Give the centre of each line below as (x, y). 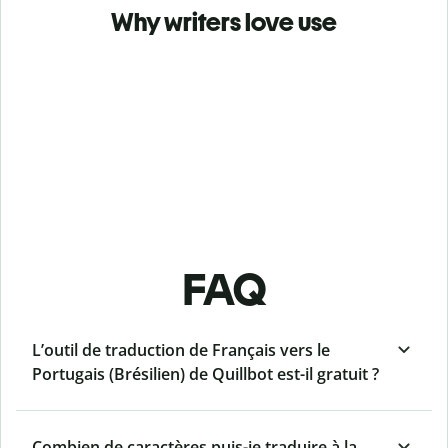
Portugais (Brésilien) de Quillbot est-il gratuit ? (205, 374)
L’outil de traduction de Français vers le (181, 350)
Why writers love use (224, 22)
